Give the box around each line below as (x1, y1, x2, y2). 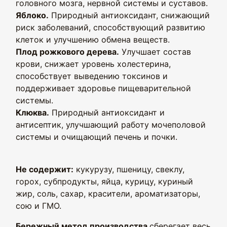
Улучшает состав (119, 47, 191, 57)
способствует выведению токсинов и (16, 71, 168, 81)
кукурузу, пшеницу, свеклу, (73, 164, 184, 174)
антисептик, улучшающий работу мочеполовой (16, 120, 206, 130)
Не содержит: (16, 164, 73, 174)
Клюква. (16, 107, 49, 118)
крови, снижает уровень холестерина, (16, 59, 171, 69)
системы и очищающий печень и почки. (16, 132, 177, 142)
